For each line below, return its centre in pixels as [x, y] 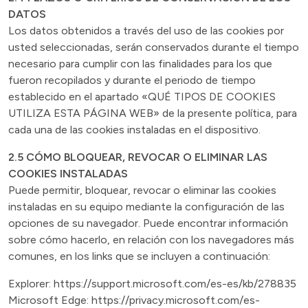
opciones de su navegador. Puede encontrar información [148, 223]
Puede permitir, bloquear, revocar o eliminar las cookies [142, 190]
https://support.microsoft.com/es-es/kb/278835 [175, 284]
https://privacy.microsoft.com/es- [174, 300]
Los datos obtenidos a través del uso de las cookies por [146, 31]
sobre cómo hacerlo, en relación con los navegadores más [151, 240]
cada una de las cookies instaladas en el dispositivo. [134, 130]
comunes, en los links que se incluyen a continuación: [139, 256]
